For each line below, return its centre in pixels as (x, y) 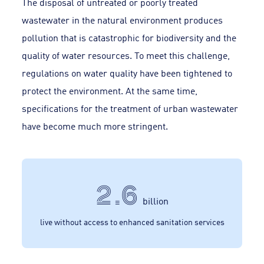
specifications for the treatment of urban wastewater (130, 108)
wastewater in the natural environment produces (123, 20)
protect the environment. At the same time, (110, 91)
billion (156, 200)
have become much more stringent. (95, 126)
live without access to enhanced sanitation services (132, 221)
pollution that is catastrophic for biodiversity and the (129, 38)
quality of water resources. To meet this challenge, (126, 55)
